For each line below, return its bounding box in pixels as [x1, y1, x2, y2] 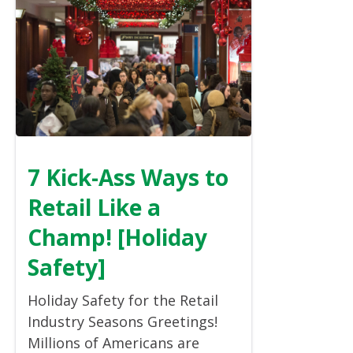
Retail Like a [28, 192, 161, 223]
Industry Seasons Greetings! [28, 312, 217, 332]
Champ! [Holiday [28, 222, 207, 253]
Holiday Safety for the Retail [28, 291, 218, 310]
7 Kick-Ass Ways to [28, 162, 229, 193]
